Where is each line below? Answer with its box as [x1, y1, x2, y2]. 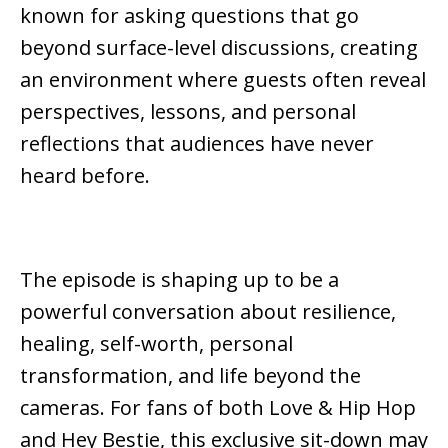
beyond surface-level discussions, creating [20, 34, 418, 62]
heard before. [20, 162, 150, 190]
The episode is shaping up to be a [20, 266, 339, 294]
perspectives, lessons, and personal [20, 98, 356, 126]
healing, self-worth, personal [20, 330, 293, 358]
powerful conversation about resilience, [20, 298, 396, 326]
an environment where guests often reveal [20, 66, 426, 94]
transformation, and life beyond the [20, 362, 361, 390]
